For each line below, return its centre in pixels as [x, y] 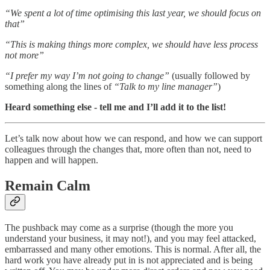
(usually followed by [210, 76]
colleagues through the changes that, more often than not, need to [128, 149]
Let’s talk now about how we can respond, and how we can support [133, 139]
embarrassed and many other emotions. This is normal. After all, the [133, 250]
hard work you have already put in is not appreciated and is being [129, 260]
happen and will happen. [52, 160]
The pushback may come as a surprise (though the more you [119, 228]
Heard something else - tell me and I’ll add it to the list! [115, 107]
